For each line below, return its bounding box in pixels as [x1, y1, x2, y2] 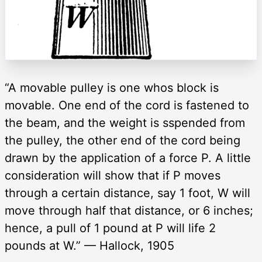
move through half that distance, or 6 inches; [5, 203, 253, 218]
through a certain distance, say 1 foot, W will [5, 185, 250, 200]
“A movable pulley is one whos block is [5, 80, 219, 95]
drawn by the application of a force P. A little [5, 150, 251, 165]
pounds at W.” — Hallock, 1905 [5, 238, 174, 253]
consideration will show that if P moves [5, 168, 220, 182]
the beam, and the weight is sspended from [5, 115, 245, 130]
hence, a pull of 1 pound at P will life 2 [5, 220, 216, 235]
